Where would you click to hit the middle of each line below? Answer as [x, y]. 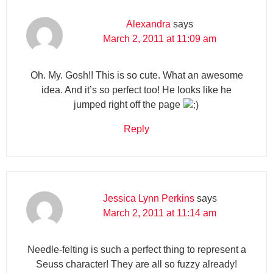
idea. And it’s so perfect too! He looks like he [136, 90]
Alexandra [148, 24]
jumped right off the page [128, 104]
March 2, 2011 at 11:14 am [160, 213]
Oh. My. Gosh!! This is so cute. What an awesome [136, 75]
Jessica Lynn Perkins [148, 198]
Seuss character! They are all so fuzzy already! [136, 264]
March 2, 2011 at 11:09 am [160, 38]
